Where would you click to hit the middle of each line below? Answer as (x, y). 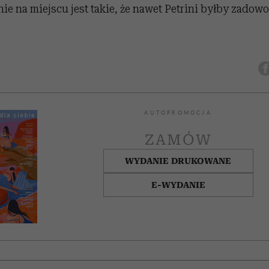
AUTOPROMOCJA (178, 113)
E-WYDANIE (178, 185)
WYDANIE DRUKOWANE (178, 161)
